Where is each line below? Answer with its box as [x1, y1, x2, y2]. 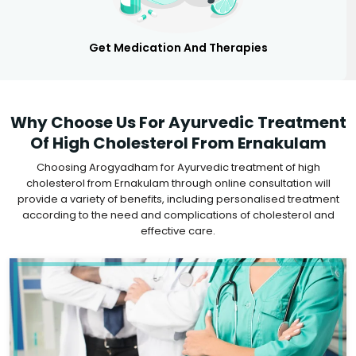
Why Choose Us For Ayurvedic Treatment [10, 110, 346, 133]
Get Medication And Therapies [88, 39, 268, 56]
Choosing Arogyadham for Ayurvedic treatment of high [36, 159, 320, 175]
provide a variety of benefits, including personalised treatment [17, 191, 339, 207]
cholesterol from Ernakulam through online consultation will [25, 175, 331, 191]
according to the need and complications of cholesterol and [21, 207, 335, 222]
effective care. [141, 222, 215, 238]
